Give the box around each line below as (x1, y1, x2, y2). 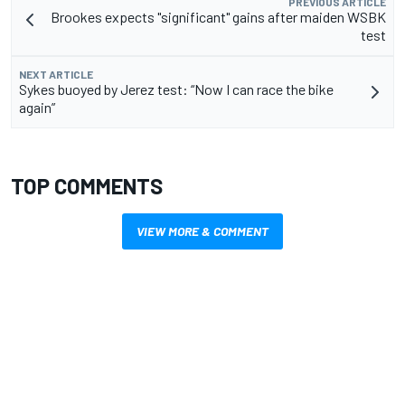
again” (19, 99, 55, 117)
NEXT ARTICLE (19, 68, 93, 81)
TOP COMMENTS (11, 173, 163, 200)
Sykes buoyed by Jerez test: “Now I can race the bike (19, 80, 334, 99)
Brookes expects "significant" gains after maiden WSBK (51, 8, 386, 26)
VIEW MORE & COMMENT (137, 223, 268, 240)
